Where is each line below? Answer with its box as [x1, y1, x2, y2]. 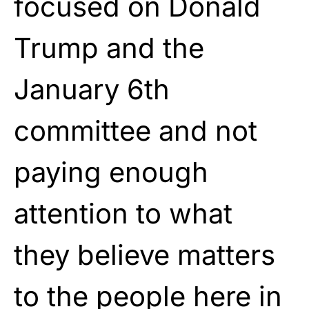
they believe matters [14, 237, 275, 272]
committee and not [14, 113, 257, 148]
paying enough [14, 154, 208, 189]
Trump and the [14, 30, 204, 65]
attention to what [14, 196, 232, 230]
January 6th [14, 72, 170, 106]
